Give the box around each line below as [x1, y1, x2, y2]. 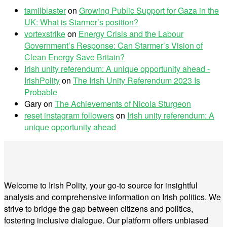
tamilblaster [24, 5, 66, 17]
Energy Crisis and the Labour [79, 28, 183, 40]
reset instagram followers [24, 109, 114, 122]
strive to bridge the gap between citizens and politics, [4, 203, 193, 215]
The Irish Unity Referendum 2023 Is [73, 74, 200, 87]
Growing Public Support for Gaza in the [79, 5, 219, 17]
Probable [24, 86, 57, 98]
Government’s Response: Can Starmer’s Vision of [24, 40, 203, 52]
